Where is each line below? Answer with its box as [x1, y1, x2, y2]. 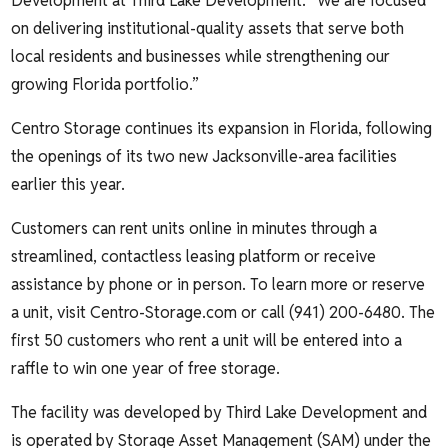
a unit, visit [11, 301, 91, 323]
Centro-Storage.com [90, 301, 238, 323]
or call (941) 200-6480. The [237, 301, 436, 323]
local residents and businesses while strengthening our [11, 45, 391, 67]
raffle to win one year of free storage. [11, 357, 281, 379]
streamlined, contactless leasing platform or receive [11, 245, 377, 267]
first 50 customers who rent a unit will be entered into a [11, 329, 403, 351]
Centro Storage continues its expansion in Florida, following [11, 117, 433, 139]
